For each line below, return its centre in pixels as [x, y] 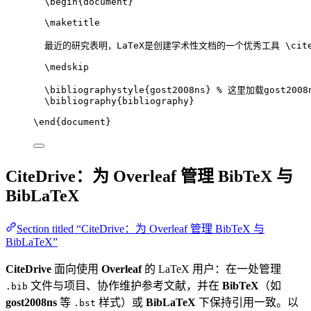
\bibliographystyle [94, 90]
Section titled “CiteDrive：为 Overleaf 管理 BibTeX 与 [141, 229]
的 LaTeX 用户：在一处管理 [211, 269]
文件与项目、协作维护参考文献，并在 [125, 286]
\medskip [67, 67]
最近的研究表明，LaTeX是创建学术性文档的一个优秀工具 [165, 46]
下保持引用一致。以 [247, 303]
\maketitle [72, 23]
